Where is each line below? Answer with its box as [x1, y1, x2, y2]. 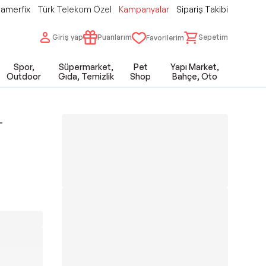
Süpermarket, [59, 62, 113, 72]
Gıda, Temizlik [58, 71, 114, 81]
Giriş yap [52, 32, 83, 42]
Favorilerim [146, 33, 184, 42]
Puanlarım [97, 32, 132, 42]
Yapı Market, [170, 62, 220, 72]
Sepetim [198, 32, 228, 42]
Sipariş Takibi [176, 4, 228, 14]
